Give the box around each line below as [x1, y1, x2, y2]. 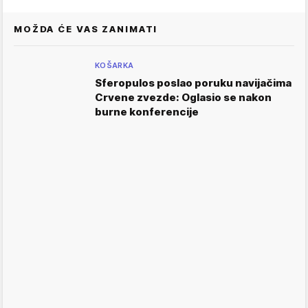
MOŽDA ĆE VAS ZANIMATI [14, 23, 158, 35]
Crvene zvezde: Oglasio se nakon [95, 91, 272, 104]
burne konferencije [95, 105, 199, 119]
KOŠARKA [95, 60, 134, 71]
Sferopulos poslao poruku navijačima [95, 76, 291, 90]
